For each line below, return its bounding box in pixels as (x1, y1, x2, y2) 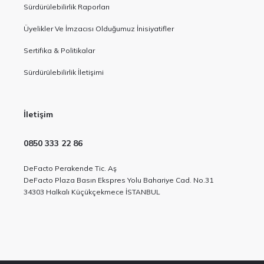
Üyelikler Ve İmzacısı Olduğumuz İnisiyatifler (24, 24, 174, 33)
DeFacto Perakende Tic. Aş (24, 164, 117, 173)
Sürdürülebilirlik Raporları (24, 2, 110, 11)
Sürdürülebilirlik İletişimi (24, 68, 104, 77)
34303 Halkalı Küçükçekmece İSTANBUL (24, 187, 160, 196)
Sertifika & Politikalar (24, 46, 95, 55)
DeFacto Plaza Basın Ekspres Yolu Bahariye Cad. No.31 (24, 176, 213, 184)
